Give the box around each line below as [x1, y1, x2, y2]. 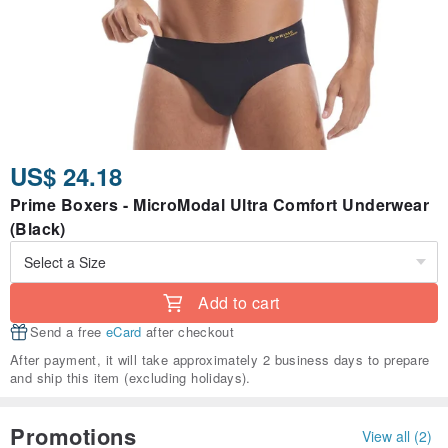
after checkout [141, 322, 235, 342]
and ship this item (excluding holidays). [10, 368, 251, 388]
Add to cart [198, 291, 280, 315]
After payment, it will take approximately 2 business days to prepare [10, 350, 430, 370]
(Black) [10, 217, 66, 241]
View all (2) [362, 425, 432, 446]
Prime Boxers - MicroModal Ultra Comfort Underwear [10, 193, 429, 217]
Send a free [30, 322, 106, 342]
